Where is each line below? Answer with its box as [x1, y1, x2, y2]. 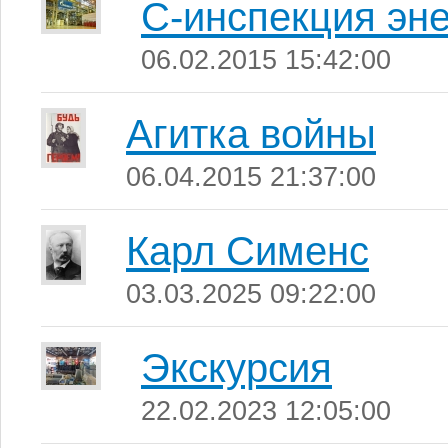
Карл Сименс [126, 229, 369, 273]
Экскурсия [141, 346, 332, 390]
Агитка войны [126, 112, 376, 156]
